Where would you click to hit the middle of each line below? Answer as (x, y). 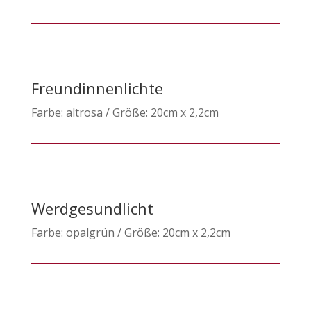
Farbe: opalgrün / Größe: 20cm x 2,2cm (131, 232)
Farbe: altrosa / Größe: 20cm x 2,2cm (125, 112)
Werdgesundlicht (92, 208)
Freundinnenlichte (97, 88)
